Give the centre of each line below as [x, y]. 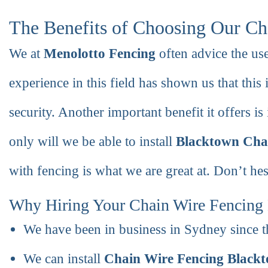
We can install [64, 258]
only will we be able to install [92, 141]
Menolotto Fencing [101, 53]
